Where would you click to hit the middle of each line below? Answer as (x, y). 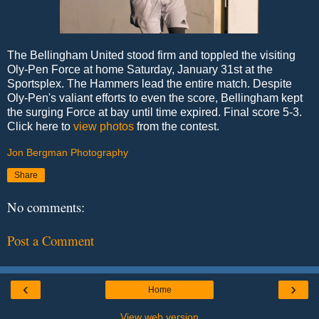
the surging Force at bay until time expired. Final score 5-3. (155, 112)
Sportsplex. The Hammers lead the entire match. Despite (150, 83)
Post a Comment (51, 240)
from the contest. (177, 126)
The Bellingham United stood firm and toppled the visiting (151, 55)
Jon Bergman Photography (68, 153)
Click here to (40, 126)
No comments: (46, 207)
